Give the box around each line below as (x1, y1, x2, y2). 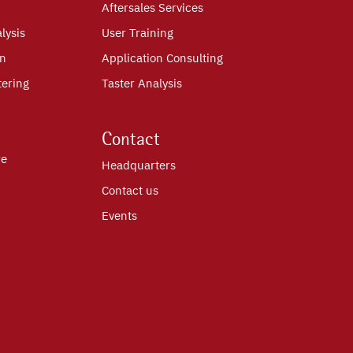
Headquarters (101, 158, 176, 173)
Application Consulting (101, 50, 223, 66)
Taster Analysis (101, 76, 182, 91)
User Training (101, 25, 173, 41)
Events (101, 208, 137, 224)
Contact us (101, 183, 158, 199)
